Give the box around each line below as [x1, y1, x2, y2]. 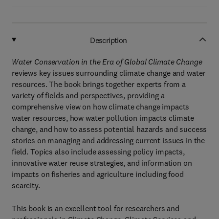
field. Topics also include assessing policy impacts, [12, 147, 185, 156]
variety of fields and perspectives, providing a [12, 90, 165, 100]
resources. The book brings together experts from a [12, 79, 186, 89]
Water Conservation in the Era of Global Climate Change [12, 57, 202, 66]
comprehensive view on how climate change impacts [12, 102, 190, 111]
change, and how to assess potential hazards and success [12, 124, 207, 134]
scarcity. [12, 180, 40, 190]
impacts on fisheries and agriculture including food [12, 169, 184, 179]
